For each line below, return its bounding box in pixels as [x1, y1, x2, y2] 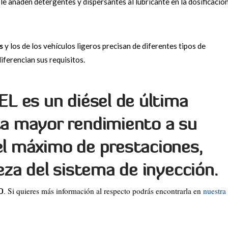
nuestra [203, 186, 226, 196]
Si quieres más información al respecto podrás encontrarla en [5, 186, 203, 196]
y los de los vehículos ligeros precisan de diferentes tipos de [3, 41, 206, 51]
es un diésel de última [21, 89, 188, 112]
